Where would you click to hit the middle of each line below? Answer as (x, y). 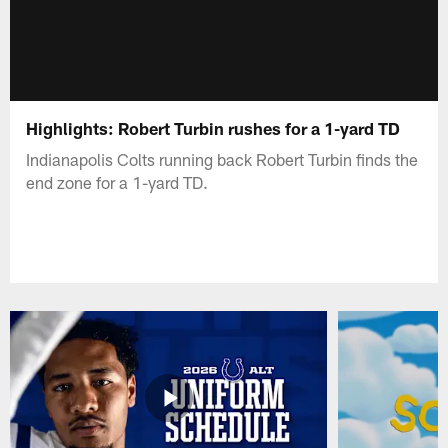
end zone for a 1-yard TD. (117, 181)
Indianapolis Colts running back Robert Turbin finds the (222, 158)
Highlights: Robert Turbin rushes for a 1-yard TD (213, 127)
